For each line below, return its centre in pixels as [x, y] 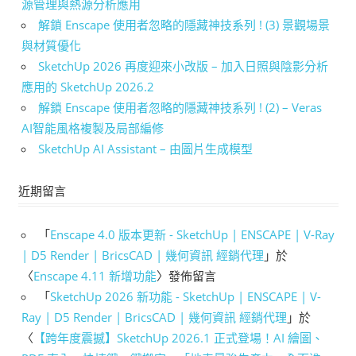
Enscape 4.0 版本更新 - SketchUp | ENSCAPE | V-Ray [192, 235]
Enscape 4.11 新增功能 [95, 276]
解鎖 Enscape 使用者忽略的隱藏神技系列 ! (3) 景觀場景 [184, 25]
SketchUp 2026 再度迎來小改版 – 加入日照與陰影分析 [183, 66]
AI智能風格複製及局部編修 [93, 128]
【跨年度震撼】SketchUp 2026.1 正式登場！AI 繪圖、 [178, 338]
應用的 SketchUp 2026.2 [88, 87]
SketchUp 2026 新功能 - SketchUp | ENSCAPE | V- [186, 297]
